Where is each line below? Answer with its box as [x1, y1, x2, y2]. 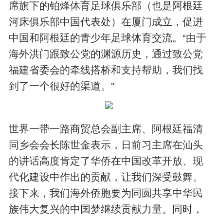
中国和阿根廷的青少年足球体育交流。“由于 [9, 32, 207, 43]
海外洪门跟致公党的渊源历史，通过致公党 [9, 48, 203, 59]
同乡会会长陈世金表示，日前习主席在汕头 [9, 139, 203, 151]
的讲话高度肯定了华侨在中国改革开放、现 [9, 155, 203, 167]
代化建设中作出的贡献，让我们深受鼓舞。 [9, 171, 203, 183]
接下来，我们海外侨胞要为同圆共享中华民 [9, 187, 203, 199]
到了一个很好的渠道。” [9, 80, 115, 91]
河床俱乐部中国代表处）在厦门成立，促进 [9, 16, 203, 27]
